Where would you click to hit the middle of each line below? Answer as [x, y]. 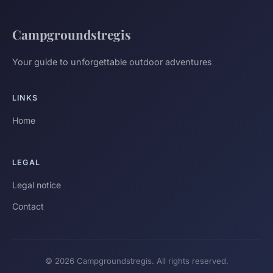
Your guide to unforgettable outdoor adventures [112, 62]
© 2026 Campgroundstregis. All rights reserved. [136, 261]
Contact [28, 207]
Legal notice [37, 185]
